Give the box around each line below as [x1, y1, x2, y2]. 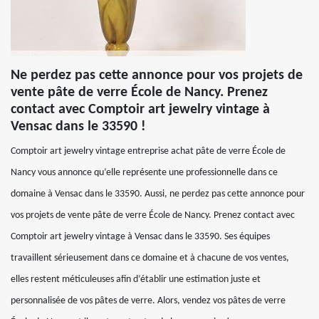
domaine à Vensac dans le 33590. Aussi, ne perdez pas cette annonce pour [11, 189, 305, 199]
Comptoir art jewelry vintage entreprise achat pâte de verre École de [11, 146, 286, 157]
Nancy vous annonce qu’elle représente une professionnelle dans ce [11, 167, 278, 178]
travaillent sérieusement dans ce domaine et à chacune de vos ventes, [11, 253, 289, 263]
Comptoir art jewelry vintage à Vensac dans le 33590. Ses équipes [11, 231, 270, 242]
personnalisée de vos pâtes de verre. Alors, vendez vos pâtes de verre [11, 296, 286, 306]
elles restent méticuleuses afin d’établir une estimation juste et [11, 274, 261, 285]
